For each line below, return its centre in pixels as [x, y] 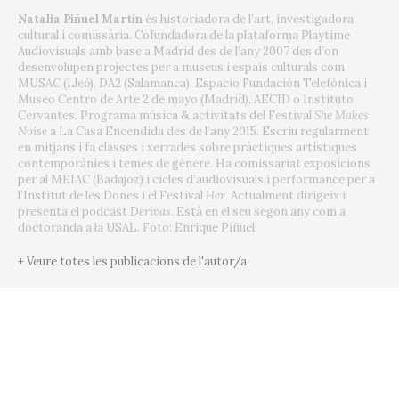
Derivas [151, 212]
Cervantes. [48, 116]
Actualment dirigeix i [288, 196]
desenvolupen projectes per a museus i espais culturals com [181, 68]
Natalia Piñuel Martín [80, 20]
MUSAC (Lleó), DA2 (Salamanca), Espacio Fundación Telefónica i [192, 84]
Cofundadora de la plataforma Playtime [242, 36]
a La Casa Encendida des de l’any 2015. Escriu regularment [208, 132]
